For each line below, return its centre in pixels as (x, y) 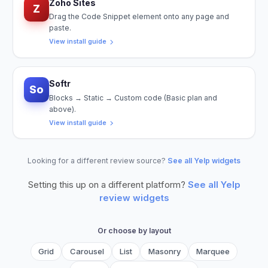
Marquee (213, 252)
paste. (60, 28)
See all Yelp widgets (204, 161)
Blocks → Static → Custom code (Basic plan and (133, 98)
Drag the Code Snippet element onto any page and (139, 17)
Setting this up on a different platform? (106, 185)
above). (62, 109)
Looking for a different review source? (97, 161)
